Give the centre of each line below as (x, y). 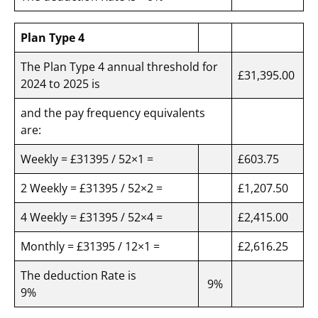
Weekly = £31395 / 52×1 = (90, 159)
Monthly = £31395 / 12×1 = (92, 247)
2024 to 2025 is (62, 84)
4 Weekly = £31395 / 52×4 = (93, 218)
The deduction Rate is (84, 276)
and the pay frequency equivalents (113, 113)
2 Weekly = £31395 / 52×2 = (94, 188)
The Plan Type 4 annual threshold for (119, 67)
